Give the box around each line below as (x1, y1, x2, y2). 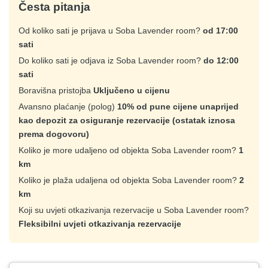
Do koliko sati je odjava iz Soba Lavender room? (19, 56, 203, 66)
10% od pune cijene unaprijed (117, 102, 239, 112)
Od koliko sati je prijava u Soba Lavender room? (19, 26, 203, 36)
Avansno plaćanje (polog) (19, 102, 117, 112)
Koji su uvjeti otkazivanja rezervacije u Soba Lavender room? (19, 205, 249, 215)
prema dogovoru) (19, 129, 89, 139)
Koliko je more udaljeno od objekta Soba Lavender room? (19, 145, 239, 156)
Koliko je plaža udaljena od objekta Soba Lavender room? (19, 175, 239, 185)
